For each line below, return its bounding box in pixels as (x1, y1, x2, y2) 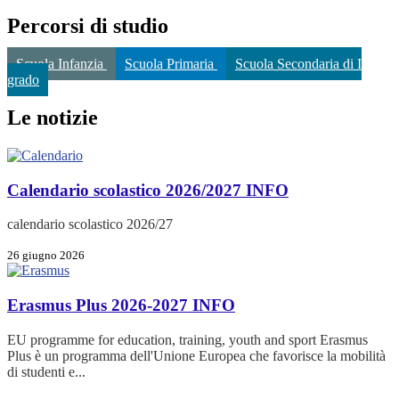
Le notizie (7, 105, 98, 129)
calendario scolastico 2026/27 (7, 216, 173, 232)
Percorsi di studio (7, 14, 168, 38)
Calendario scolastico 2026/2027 (7, 180, 246, 199)
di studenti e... (7, 363, 85, 379)
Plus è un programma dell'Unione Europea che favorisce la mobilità (7, 347, 386, 363)
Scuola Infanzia (16, 56, 107, 71)
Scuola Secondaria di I (235, 56, 362, 71)
